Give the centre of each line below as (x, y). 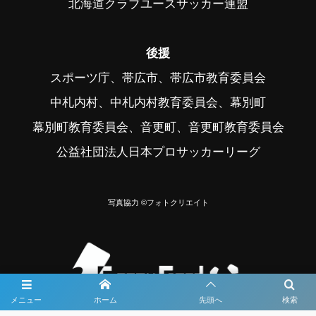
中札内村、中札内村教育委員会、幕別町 (158, 102)
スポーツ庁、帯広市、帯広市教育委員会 (158, 77)
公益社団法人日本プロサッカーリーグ (158, 151)
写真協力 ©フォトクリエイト (158, 202)
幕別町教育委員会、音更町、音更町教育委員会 (158, 127)
